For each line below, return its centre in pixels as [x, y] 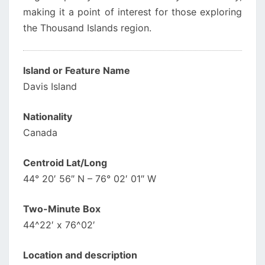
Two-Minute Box [62, 209]
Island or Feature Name [77, 70]
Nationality [48, 117]
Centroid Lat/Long [65, 163]
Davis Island [50, 86]
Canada [40, 132]
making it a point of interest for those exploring [132, 12]
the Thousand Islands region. [87, 28]
